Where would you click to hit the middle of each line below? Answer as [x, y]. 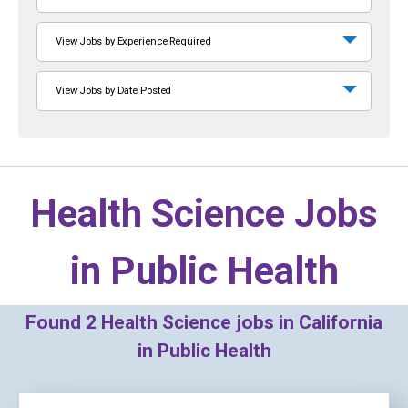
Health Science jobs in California [240, 322]
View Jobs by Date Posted [114, 91]
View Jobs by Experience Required [133, 41]
